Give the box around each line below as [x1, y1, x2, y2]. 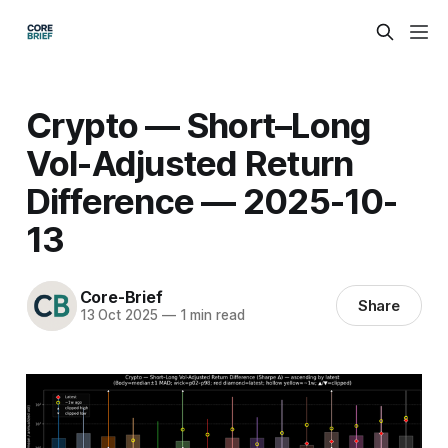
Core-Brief [79, 287, 163, 308]
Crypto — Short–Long [25, 103, 371, 146]
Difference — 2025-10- [25, 179, 398, 222]
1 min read [175, 307, 245, 324]
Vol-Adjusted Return [25, 141, 354, 184]
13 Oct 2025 [79, 307, 158, 324]
